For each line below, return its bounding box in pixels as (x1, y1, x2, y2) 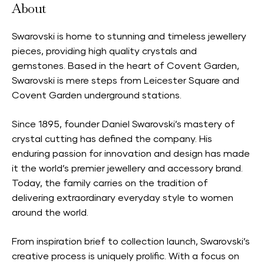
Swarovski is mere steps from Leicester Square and (12, 76, 239, 85)
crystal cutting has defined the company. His (12, 134, 212, 144)
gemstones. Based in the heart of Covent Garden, (12, 61, 239, 71)
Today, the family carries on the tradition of (12, 179, 208, 188)
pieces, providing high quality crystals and (12, 47, 197, 56)
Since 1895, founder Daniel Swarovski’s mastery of (12, 120, 235, 129)
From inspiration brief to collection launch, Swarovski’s (12, 237, 250, 246)
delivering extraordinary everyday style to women (12, 193, 233, 203)
